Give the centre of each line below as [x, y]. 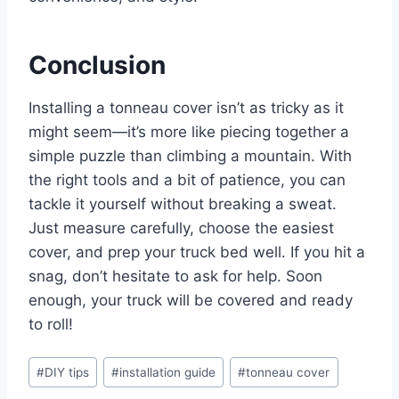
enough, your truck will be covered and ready [191, 300]
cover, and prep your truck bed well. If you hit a [197, 252]
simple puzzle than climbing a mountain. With [190, 155]
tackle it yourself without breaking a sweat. [183, 204]
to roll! [51, 324]
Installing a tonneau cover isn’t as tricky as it [186, 107]
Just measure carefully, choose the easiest [181, 228]
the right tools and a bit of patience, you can [187, 179]
